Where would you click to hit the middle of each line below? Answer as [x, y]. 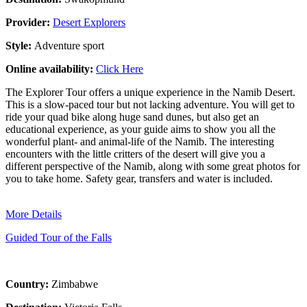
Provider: [29, 22]
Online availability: [51, 69]
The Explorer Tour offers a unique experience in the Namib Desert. [150, 92]
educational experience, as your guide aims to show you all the [140, 129]
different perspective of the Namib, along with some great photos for [153, 166]
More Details [34, 214]
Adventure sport [69, 45]
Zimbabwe [75, 284]
